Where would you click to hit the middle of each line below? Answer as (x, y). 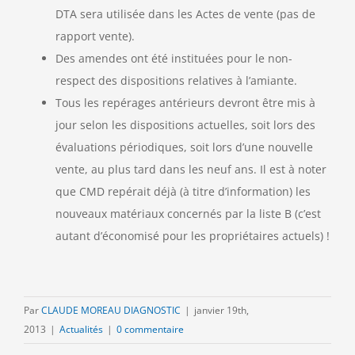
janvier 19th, (221, 311)
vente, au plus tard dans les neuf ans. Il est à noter (191, 170)
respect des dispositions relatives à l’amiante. (176, 81)
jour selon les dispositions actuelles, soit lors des (185, 125)
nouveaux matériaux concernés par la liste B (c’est (188, 214)
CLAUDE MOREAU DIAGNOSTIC (111, 311)
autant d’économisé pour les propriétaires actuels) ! (193, 236)
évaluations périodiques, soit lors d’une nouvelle (184, 147)
